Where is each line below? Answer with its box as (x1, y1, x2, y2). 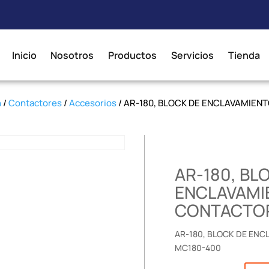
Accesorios (69, 97, 117, 109)
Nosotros (50, 48, 94, 62)
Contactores (8, 97, 62, 109)
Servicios (171, 48, 214, 62)
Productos (108, 48, 157, 62)
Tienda (228, 48, 260, 62)
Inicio (11, 48, 37, 62)
